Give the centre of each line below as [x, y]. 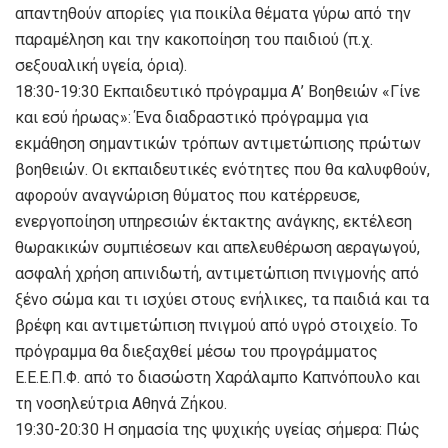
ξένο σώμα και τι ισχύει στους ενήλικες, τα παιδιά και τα [222, 299]
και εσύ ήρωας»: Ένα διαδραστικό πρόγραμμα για [191, 117]
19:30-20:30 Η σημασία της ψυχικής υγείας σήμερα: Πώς [217, 429]
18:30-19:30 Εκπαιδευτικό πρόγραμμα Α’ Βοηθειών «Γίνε [217, 91]
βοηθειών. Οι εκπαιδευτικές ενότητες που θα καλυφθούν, [222, 169]
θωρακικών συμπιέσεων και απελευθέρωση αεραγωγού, [217, 247]
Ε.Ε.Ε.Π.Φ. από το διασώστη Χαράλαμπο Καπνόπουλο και [217, 377]
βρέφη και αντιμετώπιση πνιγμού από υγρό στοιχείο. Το [216, 325]
